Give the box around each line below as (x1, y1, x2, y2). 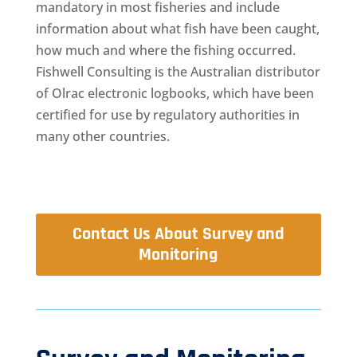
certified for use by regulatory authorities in (35, 106, 300, 124)
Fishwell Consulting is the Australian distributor (35, 63, 320, 80)
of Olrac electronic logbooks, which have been (35, 84, 314, 102)
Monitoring (139, 244, 218, 266)
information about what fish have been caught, (35, 20, 320, 37)
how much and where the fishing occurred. (35, 41, 296, 59)
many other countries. (35, 127, 170, 145)
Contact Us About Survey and (72, 223, 284, 245)
